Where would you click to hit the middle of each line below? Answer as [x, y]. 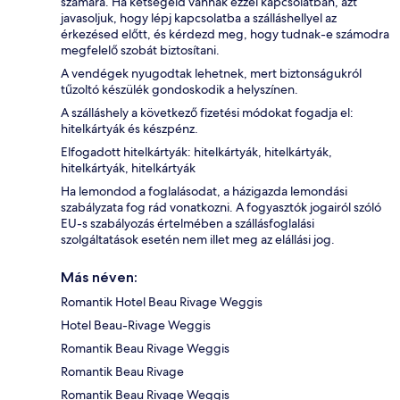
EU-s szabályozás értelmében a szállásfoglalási [187, 223]
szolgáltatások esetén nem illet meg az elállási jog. [198, 239]
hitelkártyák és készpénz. [129, 128]
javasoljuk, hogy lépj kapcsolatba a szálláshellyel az [199, 17]
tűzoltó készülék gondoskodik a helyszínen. [179, 89]
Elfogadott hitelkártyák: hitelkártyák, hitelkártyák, [196, 151]
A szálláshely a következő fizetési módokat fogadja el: [207, 112]
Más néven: [99, 277]
